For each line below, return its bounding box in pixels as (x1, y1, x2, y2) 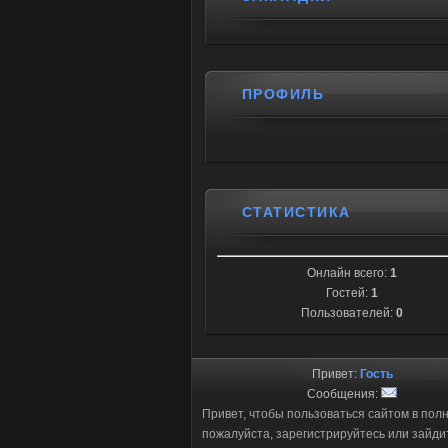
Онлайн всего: (307, 266, 390, 280)
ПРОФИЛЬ (242, 86, 325, 102)
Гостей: (326, 286, 371, 300)
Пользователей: (301, 306, 396, 320)
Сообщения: (307, 387, 381, 401)
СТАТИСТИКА (242, 204, 351, 220)
